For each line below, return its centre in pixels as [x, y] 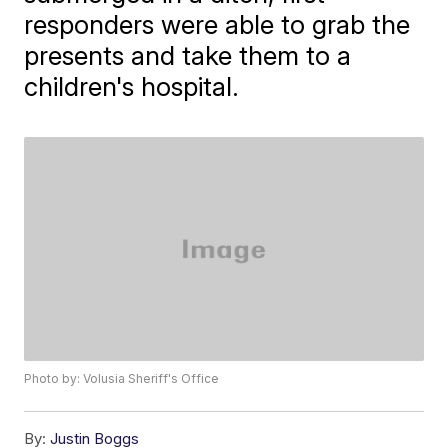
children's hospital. [132, 86]
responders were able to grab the [217, 24]
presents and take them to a [188, 55]
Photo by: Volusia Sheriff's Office [122, 379]
